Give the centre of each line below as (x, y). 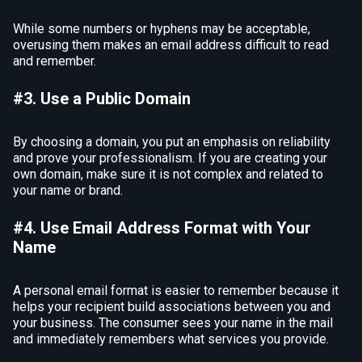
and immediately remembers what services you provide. (171, 339)
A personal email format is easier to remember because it (176, 291)
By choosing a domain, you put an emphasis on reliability (172, 142)
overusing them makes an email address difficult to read (171, 45)
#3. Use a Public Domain (102, 99)
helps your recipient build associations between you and (172, 307)
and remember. (55, 61)
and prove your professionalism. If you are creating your (170, 158)
